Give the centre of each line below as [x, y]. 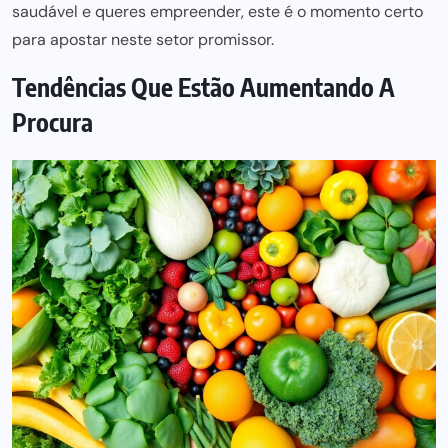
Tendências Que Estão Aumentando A [203, 87]
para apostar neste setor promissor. [143, 39]
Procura [52, 122]
